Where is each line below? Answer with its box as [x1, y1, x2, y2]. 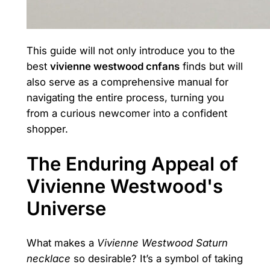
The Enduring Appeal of [26, 152, 238, 175]
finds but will [179, 60, 243, 73]
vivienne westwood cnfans [49, 60, 180, 73]
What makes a [26, 236, 97, 249]
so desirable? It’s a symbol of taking [70, 252, 243, 265]
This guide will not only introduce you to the [26, 45, 235, 57]
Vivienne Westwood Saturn [96, 236, 228, 249]
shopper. [26, 123, 68, 136]
